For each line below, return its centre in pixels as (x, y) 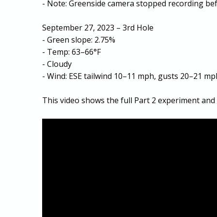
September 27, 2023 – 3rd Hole (98, 27)
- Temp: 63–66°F (72, 52)
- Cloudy (57, 64)
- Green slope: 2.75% (79, 39)
